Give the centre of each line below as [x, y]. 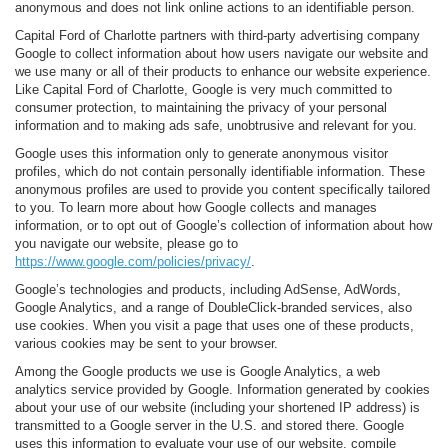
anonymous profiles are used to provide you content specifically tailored [222, 189]
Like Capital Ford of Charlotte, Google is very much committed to [203, 89]
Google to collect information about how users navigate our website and [221, 53]
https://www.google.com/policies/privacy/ [133, 261]
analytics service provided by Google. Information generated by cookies [222, 389]
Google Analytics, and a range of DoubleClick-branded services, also [213, 307]
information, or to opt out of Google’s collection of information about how [223, 225]
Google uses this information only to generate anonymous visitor [201, 153]
